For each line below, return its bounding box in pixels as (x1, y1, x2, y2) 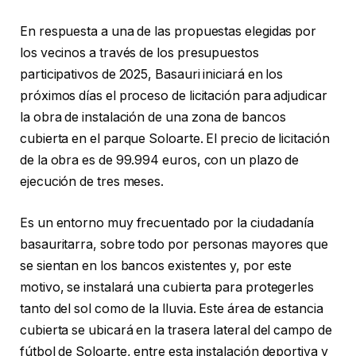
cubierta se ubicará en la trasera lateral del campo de (20, 322, 332, 338)
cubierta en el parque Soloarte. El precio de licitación (20, 131, 330, 147)
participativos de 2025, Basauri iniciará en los (20, 67, 284, 83)
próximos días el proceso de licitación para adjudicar (20, 88, 327, 104)
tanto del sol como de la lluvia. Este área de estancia (20, 300, 323, 316)
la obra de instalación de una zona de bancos (20, 110, 286, 126)
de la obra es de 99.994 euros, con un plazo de (20, 153, 300, 168)
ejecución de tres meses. (20, 174, 168, 190)
